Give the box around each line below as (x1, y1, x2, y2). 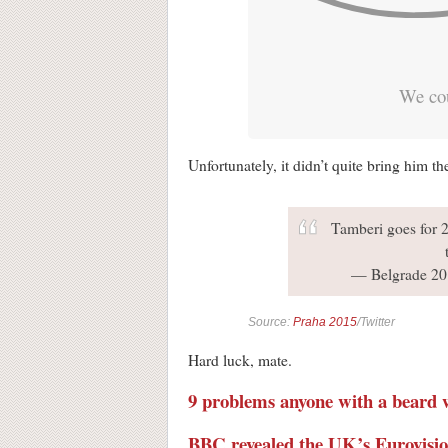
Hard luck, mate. (188, 350, 292, 371)
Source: (248, 315, 293, 330)
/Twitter (357, 315, 395, 330)
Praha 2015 (293, 315, 357, 330)
